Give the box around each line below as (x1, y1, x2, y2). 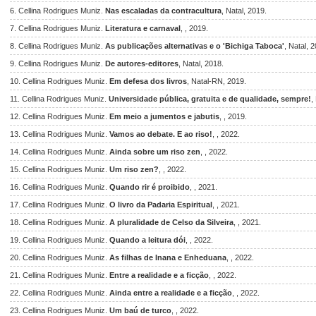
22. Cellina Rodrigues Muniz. (10, 288, 109, 297)
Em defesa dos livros (109, 77, 187, 85)
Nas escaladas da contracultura (105, 6, 221, 15)
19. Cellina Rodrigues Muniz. (10, 236, 109, 244)
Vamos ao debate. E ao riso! (109, 130, 212, 138)
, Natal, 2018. (178, 59, 224, 68)
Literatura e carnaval (105, 24, 181, 32)
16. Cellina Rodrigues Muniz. (10, 183, 109, 191)
